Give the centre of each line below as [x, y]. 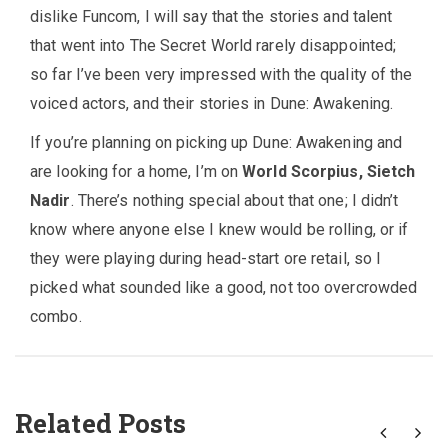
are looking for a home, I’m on [136, 172]
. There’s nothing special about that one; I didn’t [234, 201]
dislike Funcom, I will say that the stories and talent [211, 17]
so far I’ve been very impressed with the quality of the [221, 75]
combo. [56, 317]
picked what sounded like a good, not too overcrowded [224, 288]
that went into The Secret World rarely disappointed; [213, 46]
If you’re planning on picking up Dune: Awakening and [216, 143]
